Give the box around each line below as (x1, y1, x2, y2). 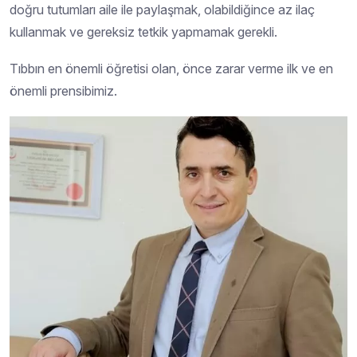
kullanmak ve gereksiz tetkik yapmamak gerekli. (10, 24, 277, 41)
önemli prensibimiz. (10, 83, 117, 100)
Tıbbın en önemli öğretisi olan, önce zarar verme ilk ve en (10, 61, 333, 77)
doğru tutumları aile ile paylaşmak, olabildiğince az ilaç (10, 2, 315, 18)
